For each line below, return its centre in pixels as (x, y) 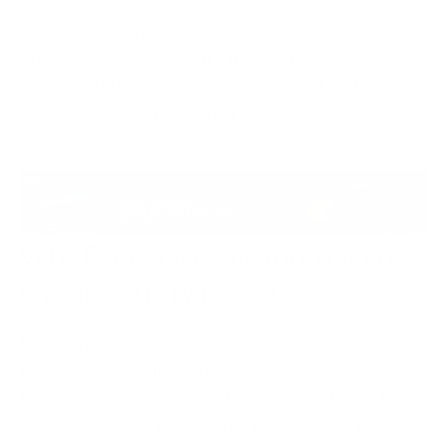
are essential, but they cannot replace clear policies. (220, 424)
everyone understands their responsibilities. (191, 112)
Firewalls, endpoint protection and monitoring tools (219, 397)
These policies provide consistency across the (198, 31)
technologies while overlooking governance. (192, 370)
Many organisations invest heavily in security (193, 343)
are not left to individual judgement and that (190, 85)
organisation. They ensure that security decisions (211, 58)
